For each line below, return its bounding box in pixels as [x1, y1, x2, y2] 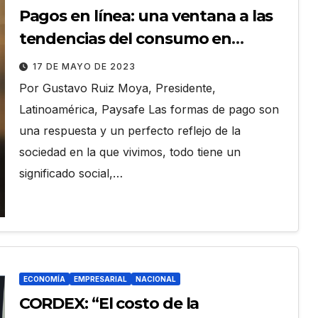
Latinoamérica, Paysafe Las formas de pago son [18, 102, 279, 116]
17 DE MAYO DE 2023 [32, 60, 136, 72]
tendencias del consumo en [18, 28, 232, 48]
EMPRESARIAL [73, 275, 127, 284]
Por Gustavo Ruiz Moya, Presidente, [18, 80, 216, 95]
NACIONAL [135, 275, 176, 284]
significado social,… [18, 165, 123, 180]
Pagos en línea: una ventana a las [18, 6, 273, 26]
